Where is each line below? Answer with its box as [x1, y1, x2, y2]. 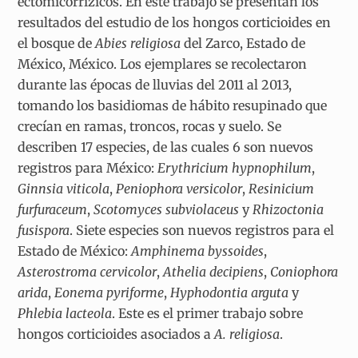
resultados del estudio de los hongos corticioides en [18, 14, 332, 30]
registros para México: [18, 159, 158, 176]
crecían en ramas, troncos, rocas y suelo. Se [18, 117, 282, 134]
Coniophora [270, 263, 339, 280]
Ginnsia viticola [18, 180, 110, 197]
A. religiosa [214, 325, 280, 342]
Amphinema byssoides [131, 242, 265, 259]
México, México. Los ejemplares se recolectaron [18, 55, 308, 72]
